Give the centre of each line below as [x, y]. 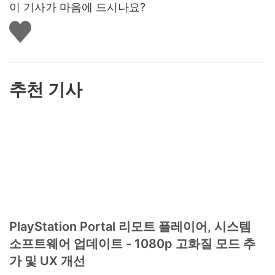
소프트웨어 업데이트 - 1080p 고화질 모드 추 [132, 244]
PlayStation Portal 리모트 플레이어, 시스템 [130, 227]
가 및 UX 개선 [50, 261]
